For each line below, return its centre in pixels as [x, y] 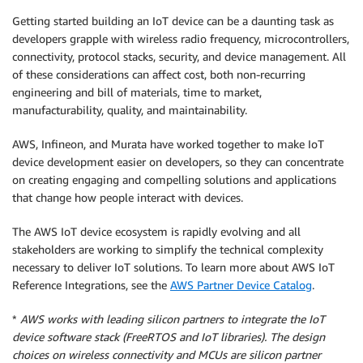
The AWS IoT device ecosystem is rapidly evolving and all [156, 232]
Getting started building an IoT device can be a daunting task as [173, 21]
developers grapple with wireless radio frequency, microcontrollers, [181, 39]
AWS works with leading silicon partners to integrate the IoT [173, 319]
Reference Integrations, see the [91, 285]
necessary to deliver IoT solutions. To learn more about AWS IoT [173, 267]
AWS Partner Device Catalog [241, 285]
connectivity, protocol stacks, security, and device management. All [179, 57]
